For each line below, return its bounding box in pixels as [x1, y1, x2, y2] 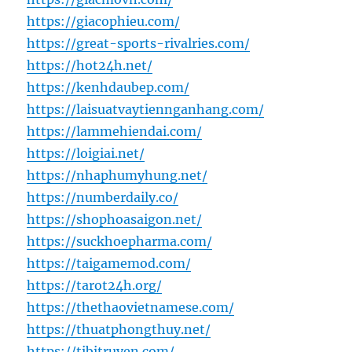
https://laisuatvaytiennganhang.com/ [27, 101, 265, 118]
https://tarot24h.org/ [27, 277, 163, 294]
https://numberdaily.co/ [27, 189, 179, 206]
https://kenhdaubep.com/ [27, 79, 190, 96]
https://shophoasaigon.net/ [27, 211, 203, 228]
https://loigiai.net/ [27, 145, 145, 162]
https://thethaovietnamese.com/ [27, 299, 235, 316]
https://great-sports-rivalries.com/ [27, 35, 251, 52]
